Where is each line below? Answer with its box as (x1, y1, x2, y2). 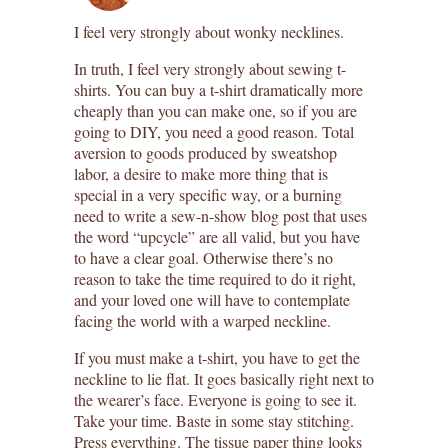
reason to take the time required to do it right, (74, 267, 356, 289)
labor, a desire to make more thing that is (74, 162, 328, 184)
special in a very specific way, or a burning (74, 183, 342, 205)
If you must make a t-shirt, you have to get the (74, 346, 360, 368)
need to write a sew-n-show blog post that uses (74, 204, 367, 226)
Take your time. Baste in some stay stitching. (74, 409, 354, 431)
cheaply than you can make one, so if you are (74, 99, 357, 121)
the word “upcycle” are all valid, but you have (74, 225, 360, 247)
